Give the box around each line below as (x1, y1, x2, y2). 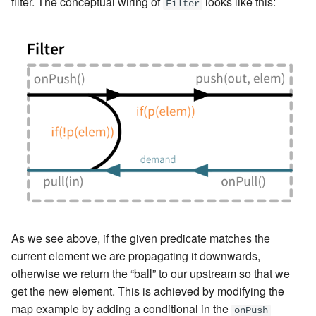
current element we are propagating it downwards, (11, 248, 260, 265)
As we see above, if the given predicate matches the (11, 230, 270, 247)
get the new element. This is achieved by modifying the (11, 283, 284, 300)
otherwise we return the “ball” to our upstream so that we (11, 265, 290, 282)
